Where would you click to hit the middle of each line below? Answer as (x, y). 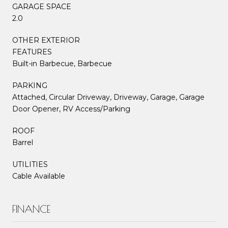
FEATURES (32, 52)
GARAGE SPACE (42, 6)
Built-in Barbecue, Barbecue (62, 63)
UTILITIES (30, 164)
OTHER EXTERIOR (46, 40)
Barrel (23, 142)
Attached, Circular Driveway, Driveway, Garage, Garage (108, 97)
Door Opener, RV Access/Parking (71, 109)
